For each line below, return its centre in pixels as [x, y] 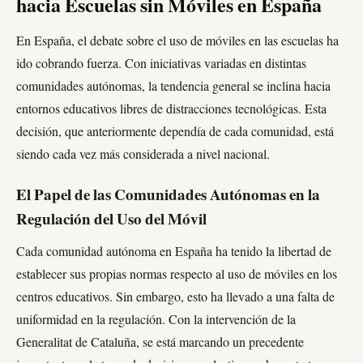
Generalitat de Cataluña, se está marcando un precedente [160, 344]
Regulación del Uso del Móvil [111, 221]
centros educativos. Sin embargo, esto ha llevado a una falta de [175, 299]
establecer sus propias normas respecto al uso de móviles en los [177, 276]
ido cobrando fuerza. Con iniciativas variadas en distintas [161, 65]
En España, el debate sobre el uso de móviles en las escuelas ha [177, 43]
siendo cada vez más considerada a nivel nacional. [143, 156]
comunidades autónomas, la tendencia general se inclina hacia [173, 88]
